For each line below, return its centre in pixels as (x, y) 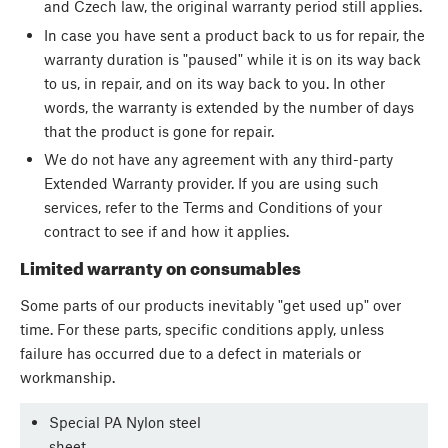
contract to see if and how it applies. (166, 230)
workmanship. (67, 377)
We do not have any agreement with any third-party (218, 158)
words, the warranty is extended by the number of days (228, 106)
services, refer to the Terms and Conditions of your (212, 206)
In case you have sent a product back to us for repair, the (234, 34)
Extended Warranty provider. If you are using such (211, 182)
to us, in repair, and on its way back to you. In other (214, 82)
